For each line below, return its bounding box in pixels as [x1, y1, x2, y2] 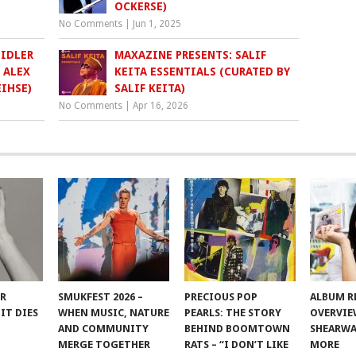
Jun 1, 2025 [133, 18, 182, 30]
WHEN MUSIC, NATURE [58, 307, 170, 319]
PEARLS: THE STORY [184, 307, 281, 319]
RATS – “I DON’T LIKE [184, 339, 288, 351]
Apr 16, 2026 [133, 100, 189, 112]
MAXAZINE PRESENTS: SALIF [114, 48, 267, 62]
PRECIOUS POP [184, 291, 257, 304]
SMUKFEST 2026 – [58, 291, 144, 304]
